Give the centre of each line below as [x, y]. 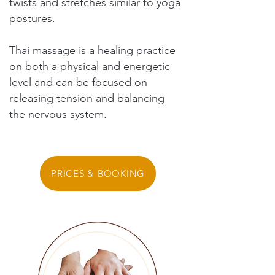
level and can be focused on [78, 82]
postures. [32, 18]
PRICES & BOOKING [98, 173]
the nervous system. [60, 114]
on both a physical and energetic [90, 66]
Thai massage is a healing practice [92, 50]
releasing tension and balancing [87, 98]
